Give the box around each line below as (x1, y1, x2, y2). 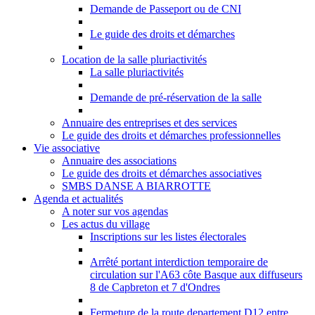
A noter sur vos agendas (62, 205, 168, 217)
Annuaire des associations (62, 155, 176, 167)
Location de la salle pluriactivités (62, 53, 207, 65)
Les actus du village (62, 218, 150, 230)
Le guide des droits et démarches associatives (62, 167, 262, 179)
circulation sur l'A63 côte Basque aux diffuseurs (90, 269, 302, 281)
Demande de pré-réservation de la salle (90, 91, 262, 103)
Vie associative (34, 142, 100, 154)
